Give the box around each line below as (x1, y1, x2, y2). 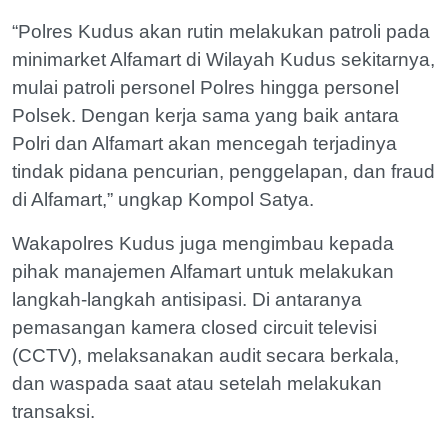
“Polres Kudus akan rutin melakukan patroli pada (12, 21, 430, 42)
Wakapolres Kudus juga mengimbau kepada (12, 233, 394, 254)
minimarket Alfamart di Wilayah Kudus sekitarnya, (12, 49, 435, 70)
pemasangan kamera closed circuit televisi (12, 317, 377, 338)
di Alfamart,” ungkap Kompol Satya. (12, 189, 314, 210)
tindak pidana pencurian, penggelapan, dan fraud (12, 161, 435, 182)
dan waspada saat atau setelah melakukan (12, 373, 382, 394)
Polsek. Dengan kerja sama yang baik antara (12, 105, 399, 126)
